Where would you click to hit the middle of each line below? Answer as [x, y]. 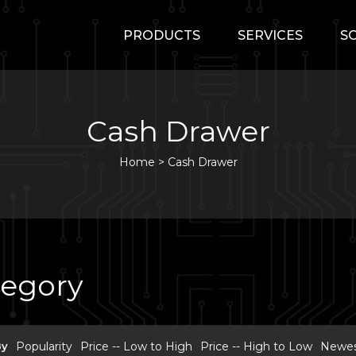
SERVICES [270, 35]
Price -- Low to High [136, 346]
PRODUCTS [162, 35]
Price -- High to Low [256, 346]
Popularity [44, 346]
